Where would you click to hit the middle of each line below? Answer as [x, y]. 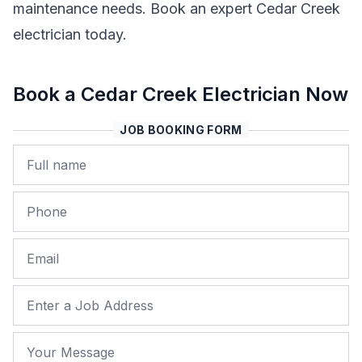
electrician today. [70, 34]
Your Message [60, 344]
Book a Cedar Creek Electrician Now [181, 94]
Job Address [55, 297]
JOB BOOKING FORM [181, 130]
